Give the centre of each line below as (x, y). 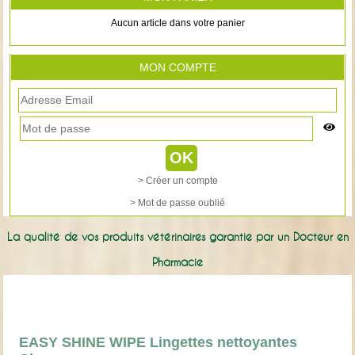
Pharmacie (177, 262)
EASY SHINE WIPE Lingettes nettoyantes (158, 342)
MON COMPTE (177, 67)
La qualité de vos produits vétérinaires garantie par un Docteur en (177, 237)
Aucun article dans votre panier (177, 23)
